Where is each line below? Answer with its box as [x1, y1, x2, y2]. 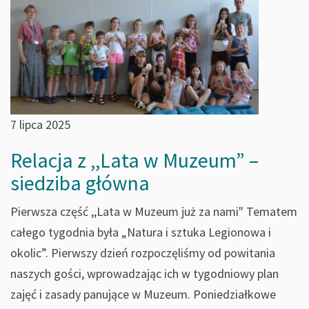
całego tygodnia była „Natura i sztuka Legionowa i [10, 224, 271, 240]
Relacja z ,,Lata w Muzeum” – [10, 147, 259, 173]
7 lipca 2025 [10, 117, 70, 132]
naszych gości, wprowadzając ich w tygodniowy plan [10, 266, 279, 281]
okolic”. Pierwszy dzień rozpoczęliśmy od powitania [10, 245, 275, 261]
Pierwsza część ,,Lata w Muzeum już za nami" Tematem [10, 203, 297, 219]
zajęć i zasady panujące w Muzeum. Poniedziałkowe [10, 286, 276, 302]
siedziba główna [10, 170, 150, 196]
